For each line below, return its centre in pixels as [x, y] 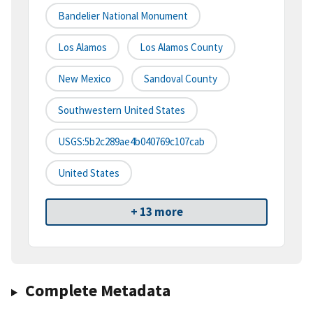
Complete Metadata [97, 291]
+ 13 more [156, 212]
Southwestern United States [122, 110]
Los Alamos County [181, 48]
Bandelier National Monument [123, 16]
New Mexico [85, 79]
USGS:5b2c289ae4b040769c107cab [131, 142]
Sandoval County [181, 79]
